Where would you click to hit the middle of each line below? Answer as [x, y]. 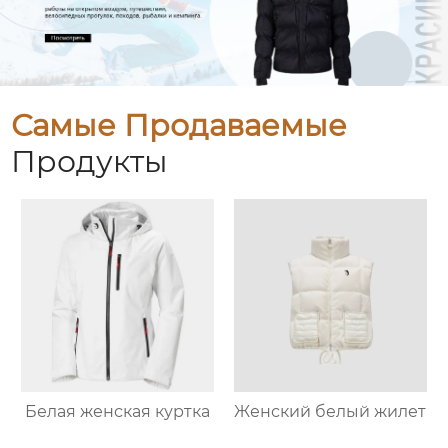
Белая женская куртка [118, 412]
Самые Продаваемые [179, 126]
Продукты [90, 162]
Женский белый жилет [330, 412]
